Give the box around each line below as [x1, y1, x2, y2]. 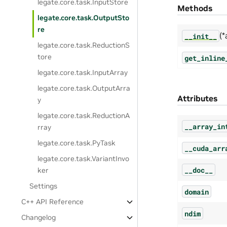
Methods [177, 3, 212, 13]
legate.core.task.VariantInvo [37, 154, 130, 163]
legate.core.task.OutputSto [37, 13, 130, 22]
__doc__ [184, 165, 213, 175]
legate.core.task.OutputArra [37, 84, 131, 93]
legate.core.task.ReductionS [37, 41, 130, 50]
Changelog [21, 213, 56, 222]
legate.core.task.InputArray [37, 68, 128, 77]
